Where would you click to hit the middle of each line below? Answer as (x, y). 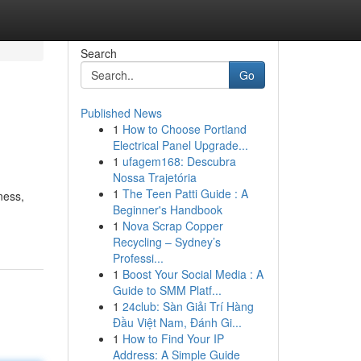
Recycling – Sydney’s (166, 242)
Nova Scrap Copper (172, 226)
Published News (121, 113)
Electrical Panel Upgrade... (180, 145)
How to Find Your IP (173, 338)
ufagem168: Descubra (179, 161)
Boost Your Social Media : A (193, 274)
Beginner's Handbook (167, 210)
